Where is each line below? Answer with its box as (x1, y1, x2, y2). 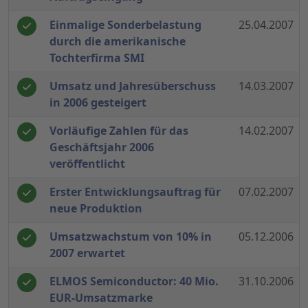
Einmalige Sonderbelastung (49, 17, 201, 33)
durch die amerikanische (49, 34, 186, 49)
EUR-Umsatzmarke (49, 290, 153, 306)
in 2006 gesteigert (49, 95, 146, 111)
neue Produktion (49, 201, 142, 217)
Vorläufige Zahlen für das (49, 123, 188, 139)
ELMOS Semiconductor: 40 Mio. (49, 274, 219, 289)
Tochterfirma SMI (49, 50, 144, 66)
